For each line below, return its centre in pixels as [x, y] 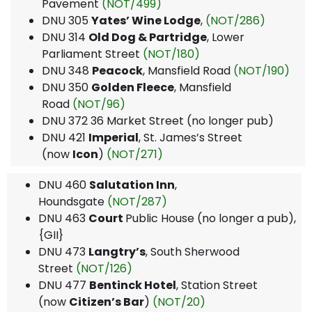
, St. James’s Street [190, 137]
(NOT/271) [135, 154]
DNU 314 [65, 37]
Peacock [117, 70]
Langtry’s [117, 251]
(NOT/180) [171, 54]
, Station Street [217, 285]
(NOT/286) [235, 20]
